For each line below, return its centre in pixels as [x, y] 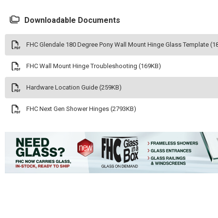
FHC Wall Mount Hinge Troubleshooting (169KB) [94, 66]
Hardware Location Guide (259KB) [74, 87]
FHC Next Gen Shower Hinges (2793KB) [81, 109]
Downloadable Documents [72, 20]
